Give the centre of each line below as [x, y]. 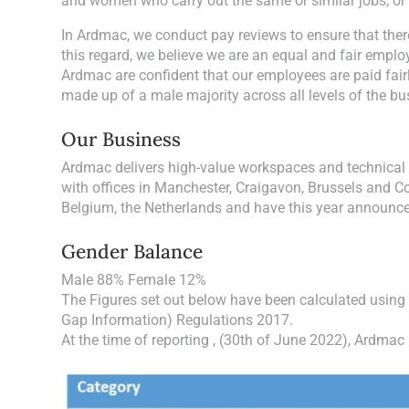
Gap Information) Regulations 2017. [178, 320]
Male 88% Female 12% [134, 280]
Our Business [121, 139]
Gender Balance [132, 252]
